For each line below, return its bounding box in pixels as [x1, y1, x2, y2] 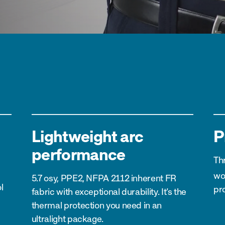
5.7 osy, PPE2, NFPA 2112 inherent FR [31, 172, 176, 183]
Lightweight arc [31, 126, 144, 146]
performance [31, 144, 126, 164]
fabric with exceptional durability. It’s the [31, 186, 187, 197]
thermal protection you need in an [31, 199, 162, 210]
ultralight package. [31, 213, 104, 224]
